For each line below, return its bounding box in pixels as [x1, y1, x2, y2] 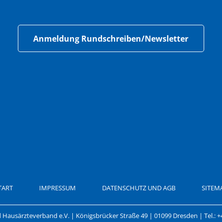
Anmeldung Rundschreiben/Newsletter [33, 33, 189, 45]
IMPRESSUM [39, 183, 76, 193]
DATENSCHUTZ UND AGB [102, 183, 175, 193]
